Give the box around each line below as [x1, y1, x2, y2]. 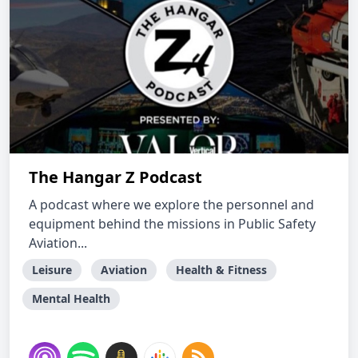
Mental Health [32, 291, 110, 306]
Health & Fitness [176, 262, 267, 277]
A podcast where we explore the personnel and [29, 196, 314, 213]
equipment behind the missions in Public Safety [29, 215, 316, 233]
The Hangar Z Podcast [29, 166, 202, 188]
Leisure [32, 262, 72, 277]
